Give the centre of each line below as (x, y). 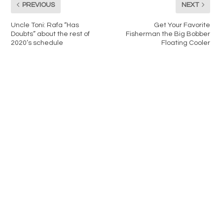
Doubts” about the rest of (51, 34)
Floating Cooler (185, 43)
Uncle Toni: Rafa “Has (45, 25)
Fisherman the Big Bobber (168, 34)
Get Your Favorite (182, 25)
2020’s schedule (37, 43)
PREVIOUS (39, 5)
